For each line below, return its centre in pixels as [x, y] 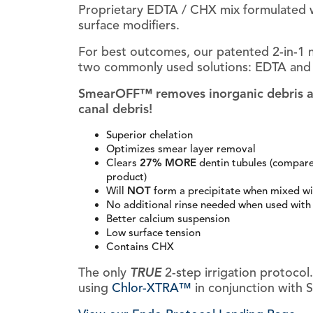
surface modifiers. [129, 26]
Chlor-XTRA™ [152, 288]
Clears [123, 163]
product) [126, 177]
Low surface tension [153, 233]
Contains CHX [140, 247]
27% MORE [168, 163]
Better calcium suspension [168, 219]
